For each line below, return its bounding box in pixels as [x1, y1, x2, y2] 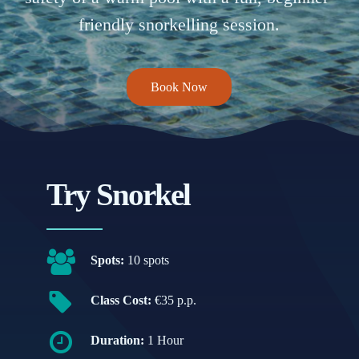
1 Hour [144, 333, 184, 347]
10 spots [127, 252, 170, 267]
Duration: [91, 333, 145, 347]
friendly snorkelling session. [79, 14, 280, 34]
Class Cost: [91, 292, 155, 307]
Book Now [151, 79, 208, 94]
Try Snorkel [46, 176, 191, 212]
